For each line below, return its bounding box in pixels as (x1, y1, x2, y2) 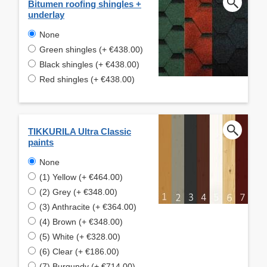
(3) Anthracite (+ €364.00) (39, 201, 136, 212)
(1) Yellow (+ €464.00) (39, 172, 123, 182)
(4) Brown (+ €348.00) (39, 216, 123, 226)
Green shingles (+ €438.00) (39, 44, 143, 54)
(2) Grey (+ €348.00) (39, 187, 117, 197)
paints (28, 136, 54, 147)
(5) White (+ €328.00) (39, 231, 120, 241)
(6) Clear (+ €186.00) (39, 246, 119, 256)
